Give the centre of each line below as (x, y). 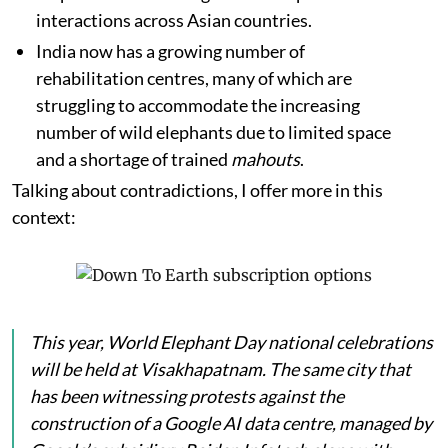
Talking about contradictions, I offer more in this (197, 190)
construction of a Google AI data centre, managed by (231, 423)
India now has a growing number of (170, 51)
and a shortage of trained (133, 159)
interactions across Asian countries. (175, 20)
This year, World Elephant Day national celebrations (231, 342)
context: (44, 217)
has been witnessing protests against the (187, 396)
